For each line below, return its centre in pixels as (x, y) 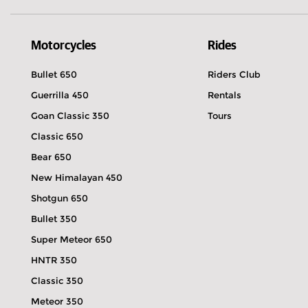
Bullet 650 (54, 74)
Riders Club (234, 74)
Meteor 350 (57, 301)
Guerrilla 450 (60, 95)
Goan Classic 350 (70, 115)
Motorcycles (64, 46)
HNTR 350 (54, 260)
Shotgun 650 (59, 198)
